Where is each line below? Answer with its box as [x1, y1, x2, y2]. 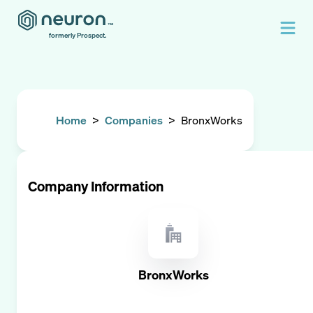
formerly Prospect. [49, 31, 106, 40]
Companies [105, 112, 163, 128]
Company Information [28, 177, 163, 196]
